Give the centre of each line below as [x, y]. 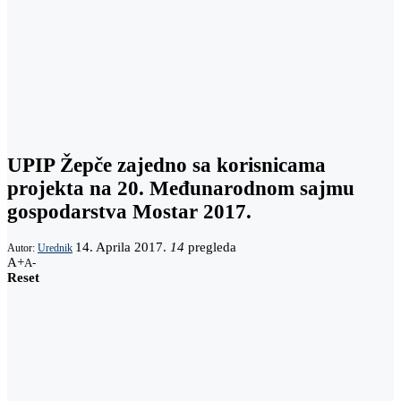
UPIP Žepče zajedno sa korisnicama [166, 165]
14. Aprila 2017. [121, 247]
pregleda [210, 247]
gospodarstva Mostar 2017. [129, 211]
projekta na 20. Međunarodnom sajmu [181, 188]
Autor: [22, 248]
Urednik [55, 248]
